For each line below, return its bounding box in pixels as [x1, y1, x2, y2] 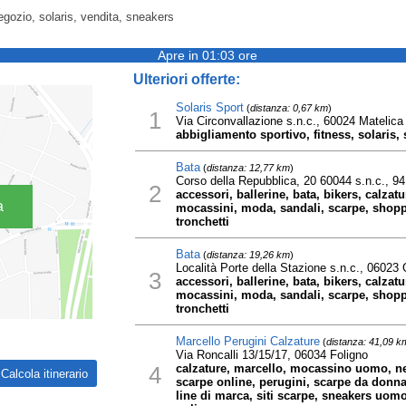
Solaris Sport [175, 101, 244, 114]
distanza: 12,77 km [206, 162, 290, 173]
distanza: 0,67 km [249, 102, 328, 113]
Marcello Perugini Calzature [175, 334, 320, 348]
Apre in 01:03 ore [158, 48, 257, 63]
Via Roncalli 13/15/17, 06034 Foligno [175, 348, 368, 362]
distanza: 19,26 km [206, 249, 290, 260]
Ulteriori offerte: [132, 72, 240, 87]
